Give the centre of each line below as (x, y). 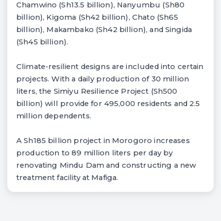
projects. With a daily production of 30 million (103, 79)
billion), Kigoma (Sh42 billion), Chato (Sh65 (97, 17)
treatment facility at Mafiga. (67, 177)
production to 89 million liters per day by (95, 153)
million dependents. (54, 116)
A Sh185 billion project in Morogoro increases (103, 140)
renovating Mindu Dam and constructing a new (106, 165)
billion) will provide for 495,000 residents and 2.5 (108, 103)
